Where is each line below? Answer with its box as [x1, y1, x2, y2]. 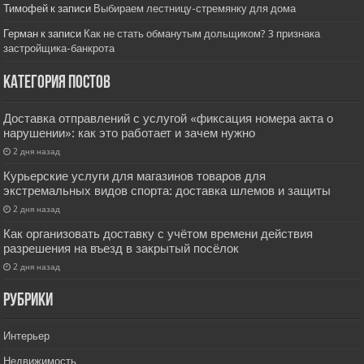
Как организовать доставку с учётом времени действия [3, 227, 314, 242]
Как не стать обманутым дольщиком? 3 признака [84, 28, 321, 41]
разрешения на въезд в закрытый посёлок [3, 241, 240, 257]
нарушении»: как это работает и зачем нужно [3, 126, 256, 141]
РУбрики [3, 292, 54, 311]
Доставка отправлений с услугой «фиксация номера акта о [3, 111, 334, 127]
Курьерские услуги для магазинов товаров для [3, 169, 266, 184]
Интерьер [3, 330, 50, 343]
